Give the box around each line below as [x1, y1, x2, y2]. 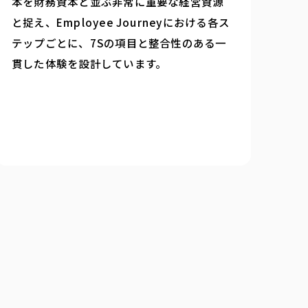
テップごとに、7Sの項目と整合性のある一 [11, 34, 227, 50]
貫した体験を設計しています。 [11, 55, 167, 71]
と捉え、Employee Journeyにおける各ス [11, 14, 230, 30]
